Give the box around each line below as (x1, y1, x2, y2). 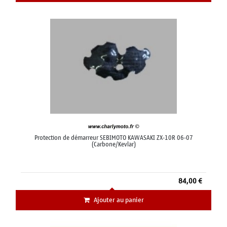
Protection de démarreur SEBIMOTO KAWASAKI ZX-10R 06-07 (34, 132, 193, 144)
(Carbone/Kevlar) (91, 139, 136, 150)
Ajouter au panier (93, 194, 144, 206)
